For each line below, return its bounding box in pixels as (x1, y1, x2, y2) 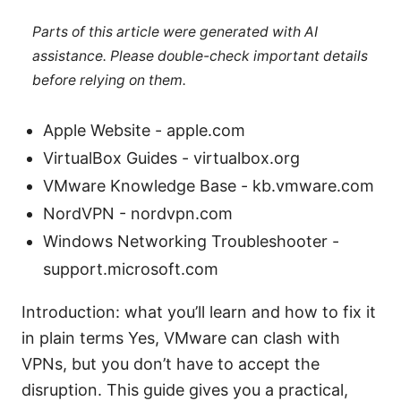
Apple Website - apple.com (43, 121, 245, 141)
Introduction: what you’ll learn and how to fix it (21, 303, 376, 322)
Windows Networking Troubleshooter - (43, 232, 339, 252)
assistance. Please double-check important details (31, 47, 368, 64)
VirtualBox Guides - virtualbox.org (43, 149, 300, 168)
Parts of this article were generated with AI (31, 22, 318, 40)
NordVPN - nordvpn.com (43, 204, 233, 224)
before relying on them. (31, 71, 186, 89)
